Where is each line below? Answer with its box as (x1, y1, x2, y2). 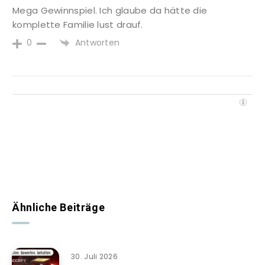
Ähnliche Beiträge (12, 201, 105, 214)
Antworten (75, 36, 120, 49)
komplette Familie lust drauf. (12, 18, 143, 31)
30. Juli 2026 (71, 251, 118, 261)
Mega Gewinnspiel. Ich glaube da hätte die (12, 4, 208, 17)
